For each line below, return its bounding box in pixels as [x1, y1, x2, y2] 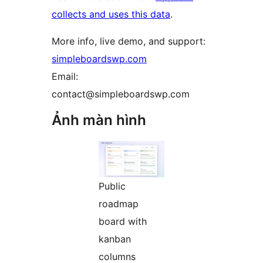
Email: [52, 70, 78, 83]
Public [99, 180, 126, 193]
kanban [99, 233, 131, 245]
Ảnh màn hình [52, 112, 146, 129]
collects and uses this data [52, 8, 170, 21]
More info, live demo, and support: [52, 35, 205, 48]
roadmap [99, 198, 139, 210]
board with [99, 215, 147, 228]
